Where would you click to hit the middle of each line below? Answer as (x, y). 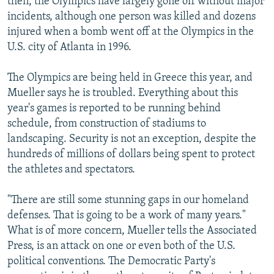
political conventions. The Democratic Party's (111, 261)
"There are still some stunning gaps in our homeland (128, 200)
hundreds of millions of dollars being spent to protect (131, 154)
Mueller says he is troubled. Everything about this (123, 93)
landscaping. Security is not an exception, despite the (132, 139)
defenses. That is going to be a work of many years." (127, 215)
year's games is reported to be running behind (114, 108)
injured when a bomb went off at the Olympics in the (131, 32)
